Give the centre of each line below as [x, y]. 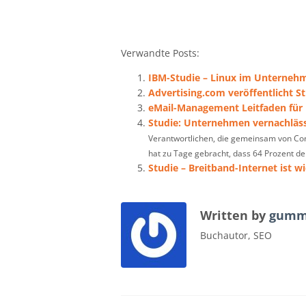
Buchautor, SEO [236, 235]
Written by [235, 215]
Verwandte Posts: [160, 53]
